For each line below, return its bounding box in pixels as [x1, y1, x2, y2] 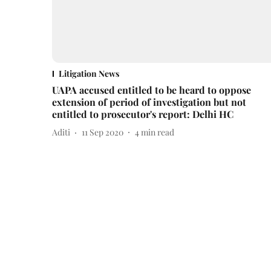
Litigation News [59, 67, 119, 79]
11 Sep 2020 [82, 126, 123, 139]
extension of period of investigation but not [52, 95, 246, 108]
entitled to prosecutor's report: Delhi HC [52, 107, 233, 120]
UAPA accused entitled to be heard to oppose [52, 83, 251, 96]
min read [141, 126, 174, 139]
